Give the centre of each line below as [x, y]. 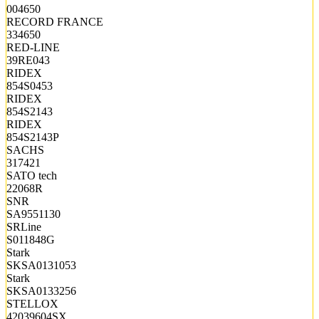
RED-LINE [33, 47]
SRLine [24, 226]
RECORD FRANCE [55, 21]
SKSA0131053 [41, 265]
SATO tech [32, 175]
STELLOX [32, 303]
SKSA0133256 [41, 291]
